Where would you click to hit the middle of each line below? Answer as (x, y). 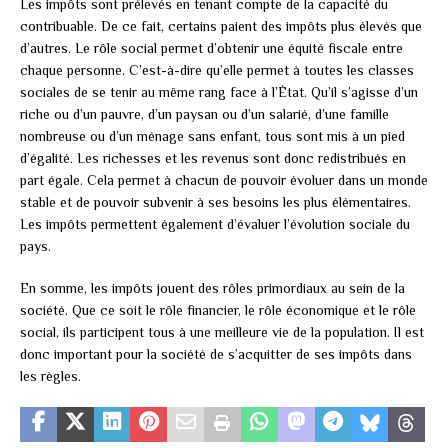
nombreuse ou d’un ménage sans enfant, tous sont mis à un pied (212, 136)
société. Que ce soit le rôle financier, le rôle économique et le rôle (218, 310)
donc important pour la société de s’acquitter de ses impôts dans (216, 354)
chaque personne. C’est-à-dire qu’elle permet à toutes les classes (217, 70)
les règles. (50, 376)
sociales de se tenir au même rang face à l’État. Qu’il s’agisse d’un (219, 92)
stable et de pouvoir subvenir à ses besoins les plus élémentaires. (215, 202)
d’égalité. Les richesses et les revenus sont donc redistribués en (213, 158)
